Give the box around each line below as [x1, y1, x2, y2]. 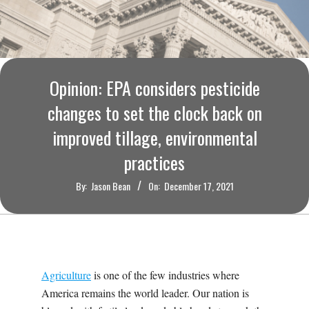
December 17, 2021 [163, 179, 234, 194]
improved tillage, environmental [52, 124, 257, 152]
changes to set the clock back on [47, 99, 262, 127]
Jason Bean [90, 179, 130, 194]
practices [124, 149, 185, 177]
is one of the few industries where [91, 268, 239, 283]
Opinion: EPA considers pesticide [49, 74, 260, 102]
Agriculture [41, 268, 91, 283]
